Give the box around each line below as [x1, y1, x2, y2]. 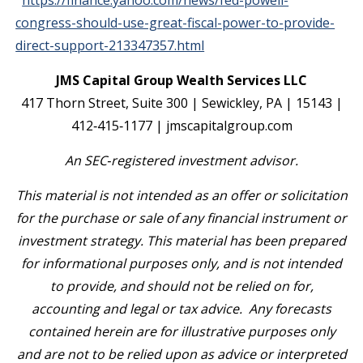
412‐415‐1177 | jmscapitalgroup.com [70, 117, 293, 135]
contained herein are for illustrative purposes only [28, 322, 335, 340]
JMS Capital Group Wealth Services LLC [56, 71, 307, 89]
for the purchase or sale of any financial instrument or [16, 209, 347, 227]
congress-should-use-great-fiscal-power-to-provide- [15, 14, 335, 32]
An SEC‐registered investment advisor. [65, 152, 298, 169]
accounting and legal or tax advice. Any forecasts [32, 300, 331, 318]
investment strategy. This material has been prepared [17, 232, 346, 250]
